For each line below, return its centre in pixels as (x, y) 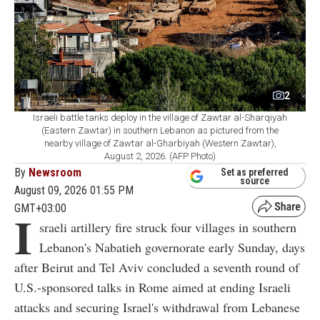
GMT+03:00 (40, 209)
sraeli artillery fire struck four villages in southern (168, 227)
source (255, 180)
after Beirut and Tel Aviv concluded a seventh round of (157, 267)
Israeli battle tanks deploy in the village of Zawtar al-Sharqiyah (160, 118)
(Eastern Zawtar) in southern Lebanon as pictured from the (160, 131)
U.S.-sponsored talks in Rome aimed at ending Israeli (152, 287)
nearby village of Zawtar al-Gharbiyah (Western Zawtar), (160, 144)
